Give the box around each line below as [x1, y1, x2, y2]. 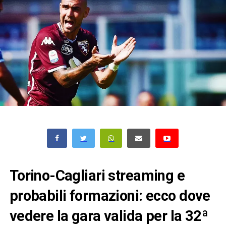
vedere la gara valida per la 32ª [9, 207, 208, 225]
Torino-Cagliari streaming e [9, 167, 185, 185]
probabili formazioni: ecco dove [9, 187, 210, 205]
